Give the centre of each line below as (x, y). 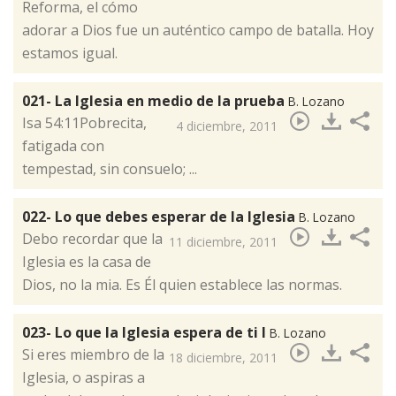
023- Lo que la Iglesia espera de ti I (146, 333)
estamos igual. (70, 53)
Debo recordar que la (92, 239)
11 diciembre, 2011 (223, 242)
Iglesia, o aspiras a (84, 378)
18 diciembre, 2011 (223, 358)
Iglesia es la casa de (87, 262)
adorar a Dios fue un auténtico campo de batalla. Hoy (198, 30)
